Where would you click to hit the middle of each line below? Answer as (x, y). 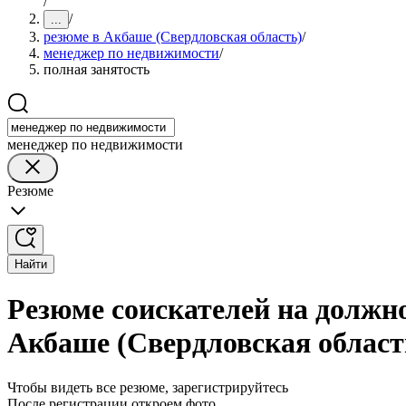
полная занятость (97, 69)
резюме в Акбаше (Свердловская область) (173, 37)
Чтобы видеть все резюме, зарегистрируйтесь (148, 387)
